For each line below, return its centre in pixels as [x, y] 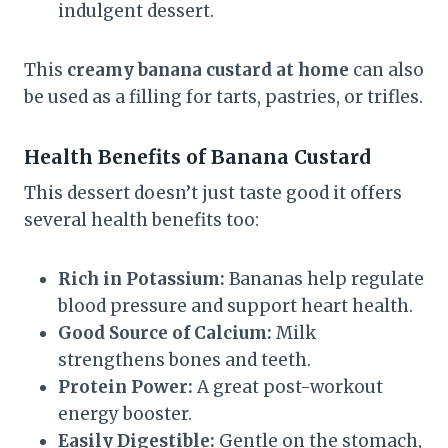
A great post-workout [288, 387]
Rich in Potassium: [141, 279]
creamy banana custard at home [208, 69]
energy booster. [125, 414]
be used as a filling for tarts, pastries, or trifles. [223, 96]
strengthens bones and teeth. [184, 360]
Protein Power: [125, 387]
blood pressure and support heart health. [235, 306]
